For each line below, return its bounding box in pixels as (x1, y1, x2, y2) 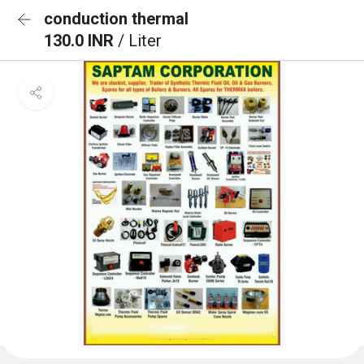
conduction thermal (44, 9, 188, 28)
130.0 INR (44, 31, 118, 50)
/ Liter (118, 31, 162, 50)
